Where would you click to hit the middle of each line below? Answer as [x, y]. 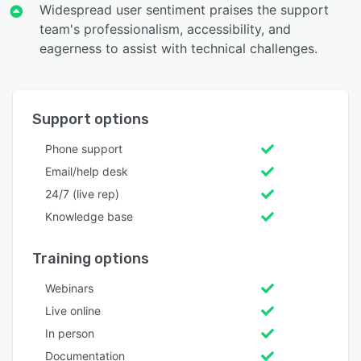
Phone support [84, 148]
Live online [73, 310]
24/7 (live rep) [82, 193]
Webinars [69, 288]
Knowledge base [89, 216]
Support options [91, 119]
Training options [91, 258]
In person [70, 333]
